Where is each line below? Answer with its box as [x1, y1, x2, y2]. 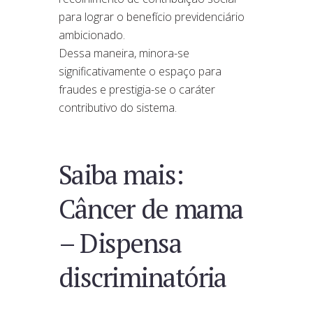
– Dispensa [59, 225, 182, 261]
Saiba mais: [59, 156, 184, 193]
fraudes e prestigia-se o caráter [59, 81, 215, 97]
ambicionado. [59, 27, 125, 43]
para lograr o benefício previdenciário [59, 8, 245, 24]
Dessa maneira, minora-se [59, 45, 189, 61]
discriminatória [59, 259, 226, 296]
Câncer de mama [59, 191, 243, 227]
